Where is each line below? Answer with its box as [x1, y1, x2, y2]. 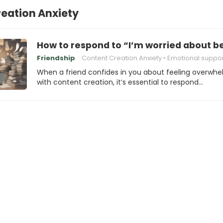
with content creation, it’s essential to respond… [37, 77, 203, 87]
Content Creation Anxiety [82, 53, 162, 63]
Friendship [37, 53, 75, 63]
